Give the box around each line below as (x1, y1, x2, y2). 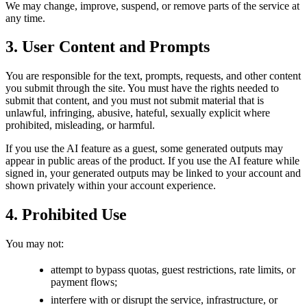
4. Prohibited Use (5, 206, 127, 224)
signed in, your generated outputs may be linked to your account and (5, 167, 301, 180)
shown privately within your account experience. (5, 180, 216, 192)
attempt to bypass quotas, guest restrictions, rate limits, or (51, 264, 295, 276)
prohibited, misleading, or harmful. (5, 119, 155, 132)
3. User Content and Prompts (5, 38, 210, 56)
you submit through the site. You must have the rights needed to (5, 82, 279, 95)
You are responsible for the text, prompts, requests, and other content (5, 70, 301, 82)
